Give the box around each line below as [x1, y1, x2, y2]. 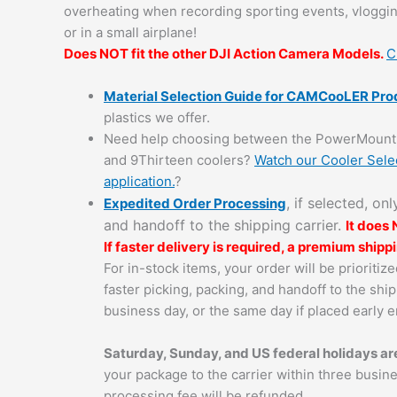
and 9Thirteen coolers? [104, 152, 254, 169]
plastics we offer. [104, 109, 210, 127]
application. [104, 173, 175, 191]
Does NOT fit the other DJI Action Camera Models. [64, 45, 386, 63]
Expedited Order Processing [104, 195, 286, 213]
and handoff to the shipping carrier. [104, 216, 346, 235]
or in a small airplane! [64, 24, 197, 42]
